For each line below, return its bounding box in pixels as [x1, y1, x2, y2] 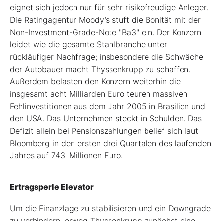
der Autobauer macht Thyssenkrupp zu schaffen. [10, 64, 190, 74]
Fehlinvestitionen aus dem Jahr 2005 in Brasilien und [10, 101, 205, 111]
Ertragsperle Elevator [10, 182, 94, 192]
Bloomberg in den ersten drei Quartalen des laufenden [10, 138, 211, 148]
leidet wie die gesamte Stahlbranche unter [10, 39, 167, 50]
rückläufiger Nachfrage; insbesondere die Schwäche [10, 52, 203, 62]
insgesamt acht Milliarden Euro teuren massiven [10, 89, 187, 99]
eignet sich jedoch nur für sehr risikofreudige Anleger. [10, 2, 208, 13]
